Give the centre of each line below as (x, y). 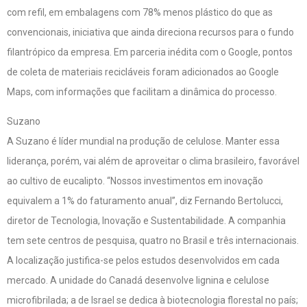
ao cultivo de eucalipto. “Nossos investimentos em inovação (135, 181)
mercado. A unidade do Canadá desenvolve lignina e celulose (138, 281)
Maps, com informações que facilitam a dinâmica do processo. (142, 91)
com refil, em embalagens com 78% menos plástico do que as (140, 12)
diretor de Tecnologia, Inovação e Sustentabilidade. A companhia (146, 221)
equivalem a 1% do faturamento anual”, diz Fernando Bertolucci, (145, 201)
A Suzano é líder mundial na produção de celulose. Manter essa (143, 142)
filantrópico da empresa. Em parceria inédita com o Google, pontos (150, 52)
